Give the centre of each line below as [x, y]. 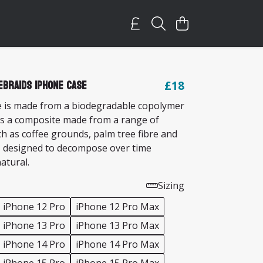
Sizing [171, 186]
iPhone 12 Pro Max [117, 207]
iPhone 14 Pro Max [117, 244]
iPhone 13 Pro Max [117, 225]
